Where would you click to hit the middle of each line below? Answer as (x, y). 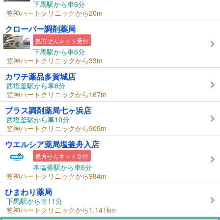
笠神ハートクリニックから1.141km (61, 210)
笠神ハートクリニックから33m (55, 61)
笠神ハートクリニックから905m (56, 128)
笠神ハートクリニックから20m (55, 13)
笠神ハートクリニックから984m (56, 176)
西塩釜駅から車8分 (36, 86)
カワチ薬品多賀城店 (40, 77)
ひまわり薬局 (28, 192)
